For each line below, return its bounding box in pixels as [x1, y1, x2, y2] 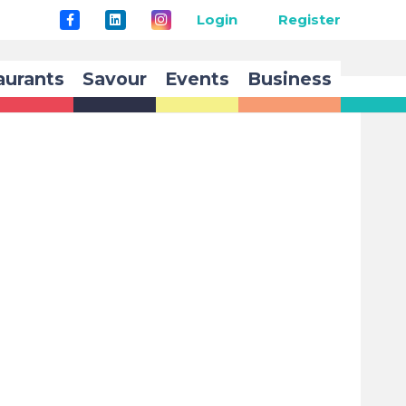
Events [165, 68, 230, 90]
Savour [82, 68, 148, 90]
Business [247, 68, 333, 90]
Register [278, 11, 341, 28]
